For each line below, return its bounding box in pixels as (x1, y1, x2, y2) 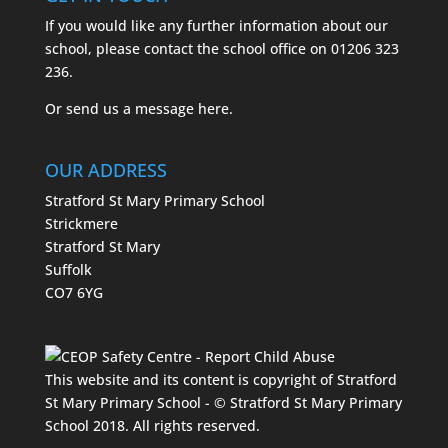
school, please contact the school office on (44, 39, 331, 58)
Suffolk (44, 260, 92, 280)
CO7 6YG (44, 283, 103, 303)
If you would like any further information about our (44, 16, 388, 35)
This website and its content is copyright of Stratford (44, 370, 397, 390)
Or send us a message (44, 99, 198, 118)
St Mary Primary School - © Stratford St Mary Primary (44, 393, 402, 413)
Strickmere (44, 214, 118, 234)
